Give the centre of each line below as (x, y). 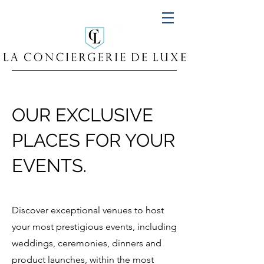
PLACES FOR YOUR (93, 140)
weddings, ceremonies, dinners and (87, 243)
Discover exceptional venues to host (88, 210)
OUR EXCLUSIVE (82, 115)
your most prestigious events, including (94, 227)
